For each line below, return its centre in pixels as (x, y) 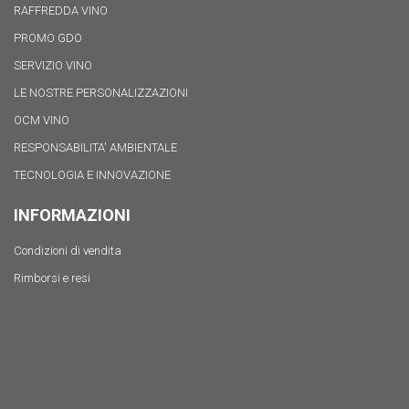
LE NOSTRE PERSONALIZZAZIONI (101, 92)
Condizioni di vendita (68, 250)
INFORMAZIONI (72, 215)
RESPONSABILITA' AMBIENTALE (95, 147)
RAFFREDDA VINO (61, 10)
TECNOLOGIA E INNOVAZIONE (92, 174)
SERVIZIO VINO (53, 65)
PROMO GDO (48, 37)
